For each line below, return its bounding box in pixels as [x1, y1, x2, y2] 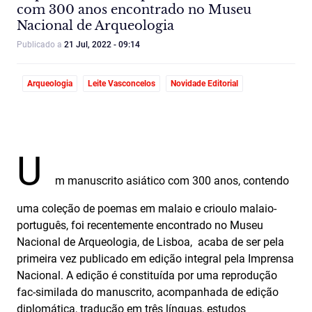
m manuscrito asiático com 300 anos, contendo [55, 174, 289, 187]
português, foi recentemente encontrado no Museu [17, 219, 263, 232]
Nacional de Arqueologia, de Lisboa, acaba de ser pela [17, 235, 284, 249]
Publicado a [17, 40, 64, 49]
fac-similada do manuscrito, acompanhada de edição [17, 286, 279, 299]
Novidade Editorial [171, 79, 238, 88]
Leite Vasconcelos [88, 79, 155, 88]
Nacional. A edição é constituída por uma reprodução [17, 269, 277, 282]
